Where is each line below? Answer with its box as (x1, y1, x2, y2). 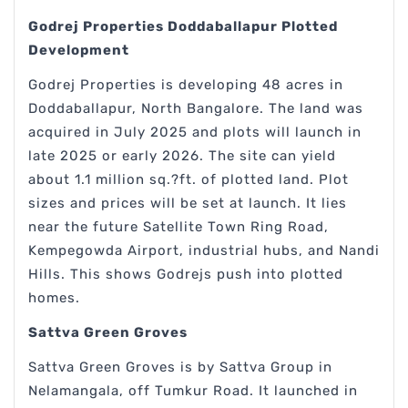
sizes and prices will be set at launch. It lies (28, 195, 347, 212)
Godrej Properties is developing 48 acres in (28, 76, 343, 94)
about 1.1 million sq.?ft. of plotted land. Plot (28, 171, 349, 189)
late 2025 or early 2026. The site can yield (28, 148, 336, 165)
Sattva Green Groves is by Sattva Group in (28, 359, 332, 376)
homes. (28, 290, 80, 307)
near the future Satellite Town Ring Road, (28, 219, 329, 236)
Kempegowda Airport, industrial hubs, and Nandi (28, 242, 380, 260)
